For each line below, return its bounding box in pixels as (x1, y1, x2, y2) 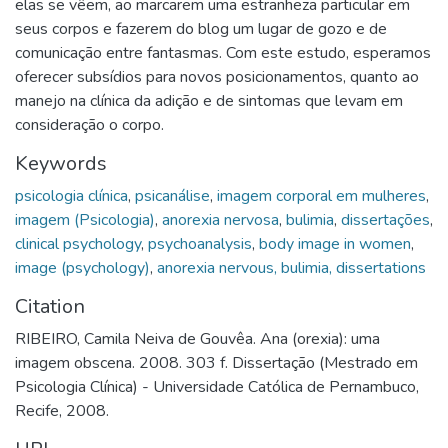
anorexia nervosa (162, 209, 279, 231)
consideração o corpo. (15, 114, 164, 136)
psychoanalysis (148, 233, 252, 255)
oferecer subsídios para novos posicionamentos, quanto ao (15, 66, 419, 88)
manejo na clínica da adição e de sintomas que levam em (15, 90, 403, 112)
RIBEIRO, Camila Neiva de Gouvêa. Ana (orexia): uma (15, 328, 380, 350)
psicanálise (135, 185, 210, 207)
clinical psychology (15, 233, 141, 255)
